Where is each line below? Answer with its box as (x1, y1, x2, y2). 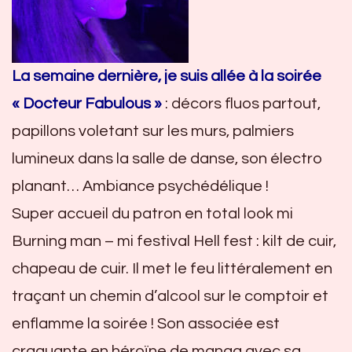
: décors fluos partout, (162, 95, 321, 112)
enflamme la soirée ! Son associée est (12, 315, 280, 332)
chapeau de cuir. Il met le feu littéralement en (12, 260, 332, 277)
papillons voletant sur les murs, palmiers (12, 123, 294, 139)
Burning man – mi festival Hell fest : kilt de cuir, (12, 233, 336, 249)
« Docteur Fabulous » (12, 95, 162, 112)
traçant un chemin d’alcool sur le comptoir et (12, 288, 328, 304)
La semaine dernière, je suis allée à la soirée (12, 68, 321, 84)
